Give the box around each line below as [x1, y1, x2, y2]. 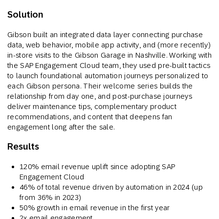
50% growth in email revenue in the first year [20, 203, 170, 212]
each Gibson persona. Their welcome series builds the [7, 81, 193, 90]
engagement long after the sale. [7, 122, 115, 131]
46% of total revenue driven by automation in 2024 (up [20, 182, 203, 191]
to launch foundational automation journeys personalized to [7, 71, 209, 80]
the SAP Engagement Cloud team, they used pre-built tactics [7, 61, 211, 69]
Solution [7, 9, 44, 20]
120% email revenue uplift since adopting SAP [20, 162, 175, 171]
